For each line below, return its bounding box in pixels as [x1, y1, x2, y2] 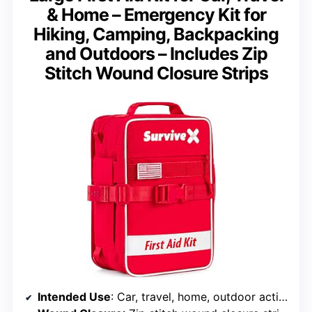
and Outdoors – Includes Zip [45, 43, 267, 65]
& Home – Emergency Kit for [46, 4, 266, 26]
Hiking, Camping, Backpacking [33, 24, 279, 45]
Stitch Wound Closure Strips [44, 63, 268, 84]
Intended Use [38, 289, 111, 304]
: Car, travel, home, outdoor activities [111, 289, 279, 304]
